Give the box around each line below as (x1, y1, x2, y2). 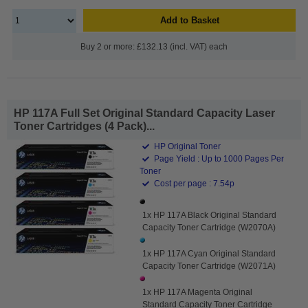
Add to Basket (159, 14, 219, 25)
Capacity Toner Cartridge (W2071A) (142, 261, 276, 271)
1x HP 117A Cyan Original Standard (142, 248, 276, 258)
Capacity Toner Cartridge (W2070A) (142, 222, 276, 232)
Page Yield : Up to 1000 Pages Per (152, 153, 285, 164)
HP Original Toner (152, 141, 221, 151)
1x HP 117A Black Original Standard (142, 210, 277, 220)
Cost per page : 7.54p (152, 178, 235, 188)
